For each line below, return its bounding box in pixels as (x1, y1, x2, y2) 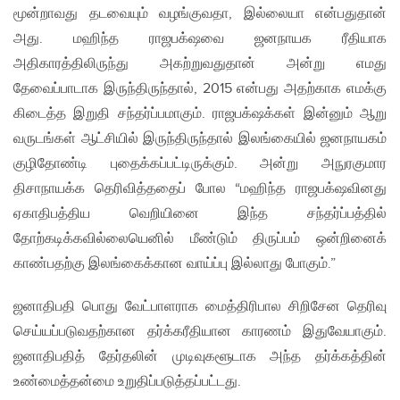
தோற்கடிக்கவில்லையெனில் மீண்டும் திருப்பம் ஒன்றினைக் (13, 230, 387, 248)
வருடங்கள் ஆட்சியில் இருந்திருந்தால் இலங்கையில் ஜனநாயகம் (13, 130, 387, 148)
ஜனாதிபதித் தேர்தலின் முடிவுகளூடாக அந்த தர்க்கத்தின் (13, 348, 387, 366)
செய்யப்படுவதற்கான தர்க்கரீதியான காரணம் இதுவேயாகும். (13, 323, 387, 341)
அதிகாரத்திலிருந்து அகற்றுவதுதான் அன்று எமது (13, 55, 387, 73)
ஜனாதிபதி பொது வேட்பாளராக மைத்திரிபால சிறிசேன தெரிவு (13, 298, 387, 316)
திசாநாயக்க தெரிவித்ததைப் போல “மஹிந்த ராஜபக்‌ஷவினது (13, 180, 387, 198)
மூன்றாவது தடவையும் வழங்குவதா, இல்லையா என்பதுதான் (13, 5, 387, 23)
